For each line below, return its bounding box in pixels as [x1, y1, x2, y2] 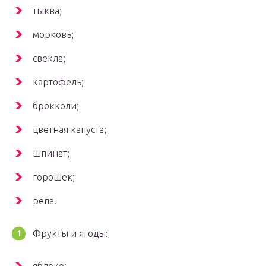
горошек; [33, 172, 75, 183]
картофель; [33, 77, 84, 88]
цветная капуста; [33, 124, 106, 135]
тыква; [33, 5, 62, 17]
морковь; [33, 29, 74, 40]
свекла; [33, 53, 65, 64]
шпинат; [33, 148, 69, 159]
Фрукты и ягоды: [33, 228, 108, 239]
